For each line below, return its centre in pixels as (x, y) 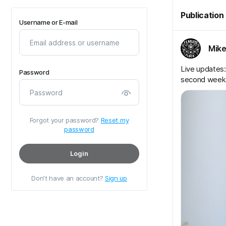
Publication (202, 15)
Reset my (115, 120)
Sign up (116, 178)
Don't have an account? (68, 178)
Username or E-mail (48, 22)
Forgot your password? (65, 120)
